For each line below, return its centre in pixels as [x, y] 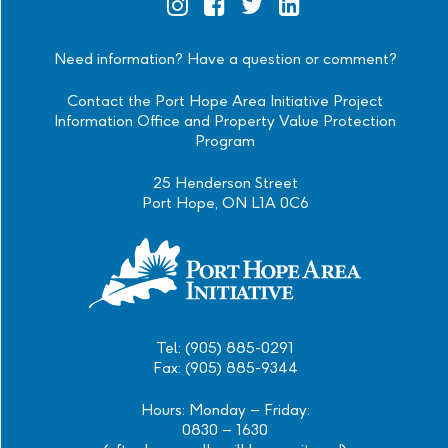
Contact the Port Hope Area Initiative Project [225, 100]
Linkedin [305, 45]
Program [225, 140]
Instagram [200, 45]
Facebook [237, 45]
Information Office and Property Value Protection [225, 120]
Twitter [265, 45]
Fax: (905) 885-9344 [225, 367]
